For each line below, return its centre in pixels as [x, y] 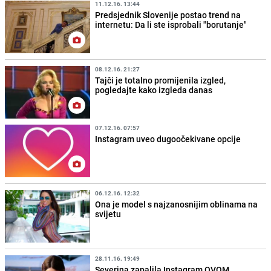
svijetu [108, 214]
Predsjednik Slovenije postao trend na [168, 15]
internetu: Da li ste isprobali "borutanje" [171, 24]
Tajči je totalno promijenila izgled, [161, 80]
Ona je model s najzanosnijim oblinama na [177, 204]
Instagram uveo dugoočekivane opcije [168, 139]
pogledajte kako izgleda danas [154, 90]
